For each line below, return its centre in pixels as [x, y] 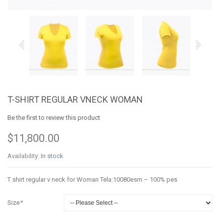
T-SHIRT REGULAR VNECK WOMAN [75, 100]
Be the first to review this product [54, 118]
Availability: [24, 156]
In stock [52, 156]
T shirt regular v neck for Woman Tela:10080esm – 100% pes [92, 180]
